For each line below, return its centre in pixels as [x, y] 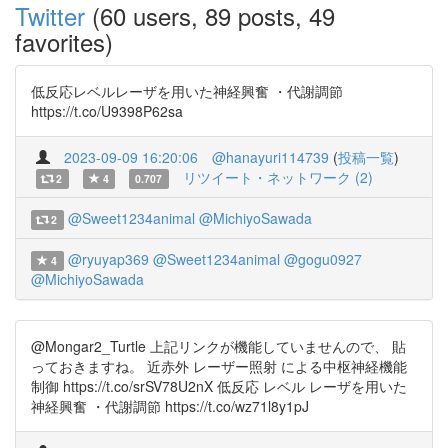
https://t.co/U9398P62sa [107, 111]
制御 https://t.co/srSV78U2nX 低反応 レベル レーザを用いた [219, 386]
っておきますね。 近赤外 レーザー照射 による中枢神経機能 [219, 366]
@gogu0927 [322, 259]
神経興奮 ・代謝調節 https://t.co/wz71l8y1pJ [170, 406]
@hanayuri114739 [270, 157]
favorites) [64, 41]
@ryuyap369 [108, 259]
